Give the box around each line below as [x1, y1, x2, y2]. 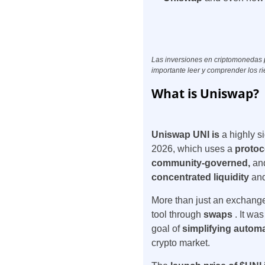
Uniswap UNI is [151, 130, 222, 140]
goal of [151, 224, 182, 234]
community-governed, [151, 158, 253, 168]
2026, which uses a [151, 144, 235, 154]
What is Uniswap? [151, 85, 259, 102]
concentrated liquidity [151, 172, 251, 182]
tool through [151, 209, 203, 219]
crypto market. [151, 238, 212, 248]
